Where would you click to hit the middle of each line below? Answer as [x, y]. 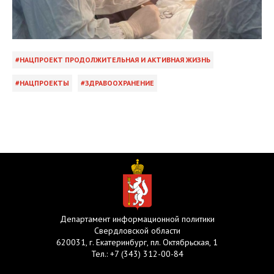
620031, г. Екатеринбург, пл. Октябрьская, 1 [137, 243]
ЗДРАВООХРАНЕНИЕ [120, 83]
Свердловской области [137, 231]
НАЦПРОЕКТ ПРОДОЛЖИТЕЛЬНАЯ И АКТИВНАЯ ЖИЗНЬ [115, 60]
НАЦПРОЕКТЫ [44, 83]
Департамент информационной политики [137, 219]
